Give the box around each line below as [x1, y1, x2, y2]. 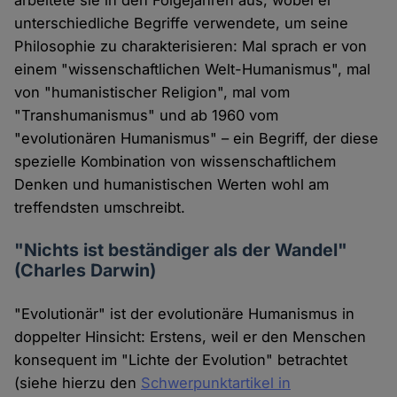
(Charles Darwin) [14, 260, 157, 282]
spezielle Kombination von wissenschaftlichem [14, 152, 337, 171]
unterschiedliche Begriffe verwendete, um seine [14, 14, 349, 33]
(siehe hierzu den [14, 374, 142, 393]
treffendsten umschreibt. [14, 198, 186, 217]
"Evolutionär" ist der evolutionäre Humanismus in [14, 305, 355, 323]
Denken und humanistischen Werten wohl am [14, 175, 330, 194]
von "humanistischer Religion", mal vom [14, 83, 291, 102]
